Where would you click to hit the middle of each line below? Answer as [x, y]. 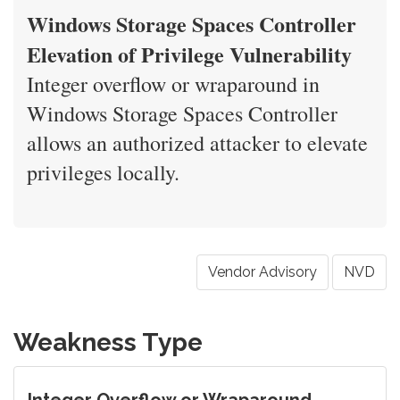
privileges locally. [103, 172]
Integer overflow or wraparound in [173, 84]
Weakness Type [108, 342]
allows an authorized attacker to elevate [197, 143]
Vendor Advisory [262, 272]
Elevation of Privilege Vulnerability [189, 54]
